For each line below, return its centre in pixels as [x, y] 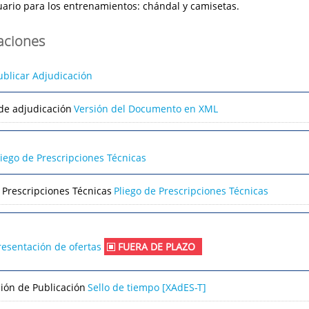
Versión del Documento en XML [146, 108]
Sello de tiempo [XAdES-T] [147, 287]
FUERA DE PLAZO [156, 247]
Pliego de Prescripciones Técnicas [191, 190]
